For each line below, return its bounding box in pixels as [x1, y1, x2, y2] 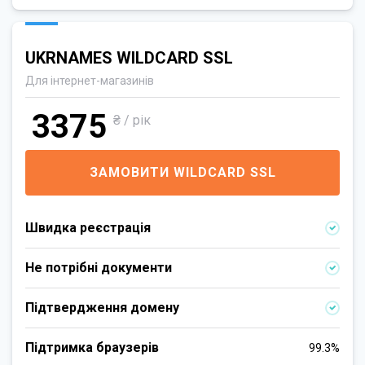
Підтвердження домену [25, 300, 179, 315]
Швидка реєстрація [25, 220, 151, 235]
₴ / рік [113, 112, 151, 128]
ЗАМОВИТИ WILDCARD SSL [89, 165, 276, 180]
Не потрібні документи [25, 260, 172, 275]
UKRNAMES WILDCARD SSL [25, 48, 233, 68]
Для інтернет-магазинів [25, 74, 154, 87]
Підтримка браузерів [25, 340, 159, 355]
